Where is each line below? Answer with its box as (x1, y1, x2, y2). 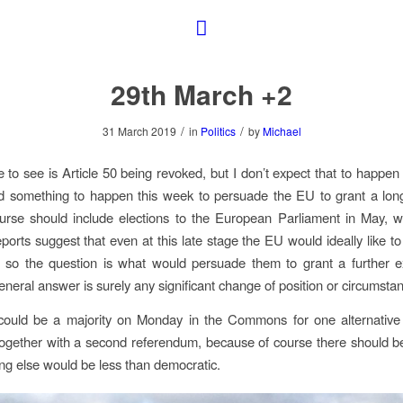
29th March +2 (111, 75, 292, 114)
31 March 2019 (102, 123, 176, 139)
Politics (200, 123, 236, 139)
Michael (262, 123, 301, 139)
